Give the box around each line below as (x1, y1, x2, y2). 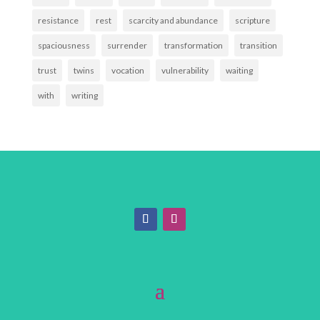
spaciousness (37, 40, 90, 51)
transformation (164, 40, 223, 51)
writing (71, 90, 98, 101)
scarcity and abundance (128, 15, 218, 26)
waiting (225, 65, 253, 76)
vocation (111, 65, 144, 76)
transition (239, 40, 277, 51)
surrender (106, 40, 147, 51)
